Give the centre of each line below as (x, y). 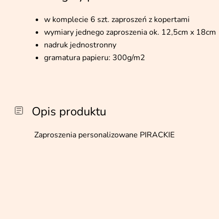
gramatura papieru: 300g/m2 (95, 58)
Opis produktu (69, 111)
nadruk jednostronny (80, 45)
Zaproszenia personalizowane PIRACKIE (104, 135)
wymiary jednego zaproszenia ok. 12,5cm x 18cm (130, 32)
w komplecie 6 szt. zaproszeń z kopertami (117, 20)
